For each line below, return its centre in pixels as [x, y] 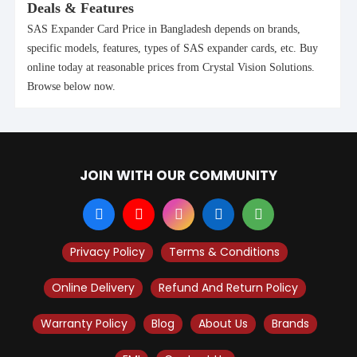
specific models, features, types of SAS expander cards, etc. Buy [173, 48]
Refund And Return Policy [228, 287]
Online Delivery [93, 287]
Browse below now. [71, 86]
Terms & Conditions [224, 251]
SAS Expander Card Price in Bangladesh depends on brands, [164, 29]
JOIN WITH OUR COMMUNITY [178, 175]
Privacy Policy [107, 251]
